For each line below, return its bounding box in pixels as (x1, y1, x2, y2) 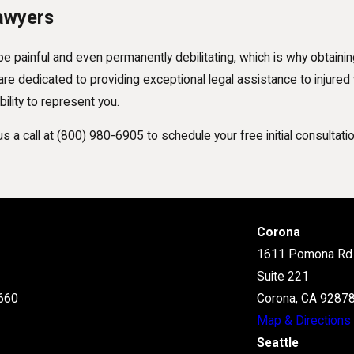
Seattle (257, 336, 299, 351)
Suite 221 (257, 269, 310, 284)
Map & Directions (257, 314, 352, 329)
